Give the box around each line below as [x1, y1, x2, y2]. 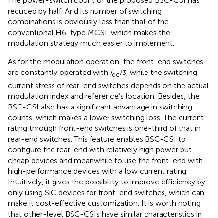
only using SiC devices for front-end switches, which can [8, 187, 204, 197]
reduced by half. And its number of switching [8, 6, 162, 16]
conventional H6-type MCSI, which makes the [8, 28, 170, 37]
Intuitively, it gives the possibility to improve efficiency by [8, 177, 205, 186]
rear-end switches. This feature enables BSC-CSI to [8, 134, 186, 144]
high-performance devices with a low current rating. [8, 166, 188, 176]
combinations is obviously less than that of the [8, 17, 169, 27]
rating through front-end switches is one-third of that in [8, 123, 200, 133]
